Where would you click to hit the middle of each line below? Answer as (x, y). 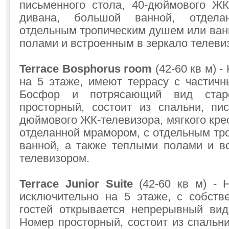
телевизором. (54, 158)
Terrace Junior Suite (76, 184)
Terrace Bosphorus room (86, 69)
